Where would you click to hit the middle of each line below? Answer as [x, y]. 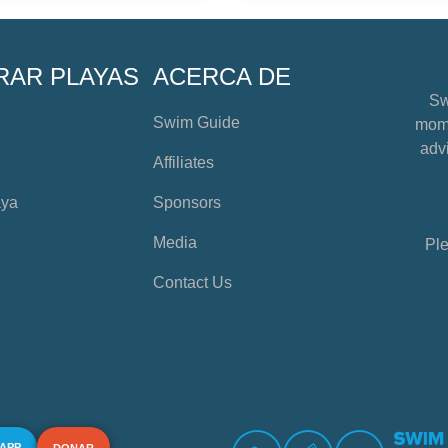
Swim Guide [196, 123]
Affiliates [183, 163]
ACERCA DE [221, 77]
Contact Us [192, 283]
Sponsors [186, 203]
